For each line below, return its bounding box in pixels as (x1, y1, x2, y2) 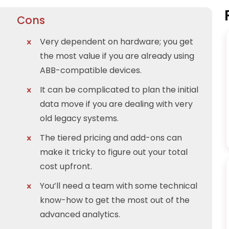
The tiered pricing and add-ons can (39, 131, 182, 144)
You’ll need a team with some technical (39, 179, 197, 192)
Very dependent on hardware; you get (39, 35, 193, 48)
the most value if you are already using (39, 50, 194, 62)
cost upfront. (39, 160, 92, 172)
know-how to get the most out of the (39, 194, 190, 206)
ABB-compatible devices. (39, 64, 142, 76)
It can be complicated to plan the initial (39, 83, 198, 96)
